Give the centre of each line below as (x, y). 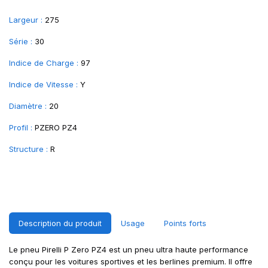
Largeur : (26, 20)
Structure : (28, 149)
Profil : (21, 127)
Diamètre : (28, 106)
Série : (21, 41)
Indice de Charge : (44, 63)
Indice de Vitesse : (43, 84)
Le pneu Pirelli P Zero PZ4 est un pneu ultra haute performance (129, 249)
